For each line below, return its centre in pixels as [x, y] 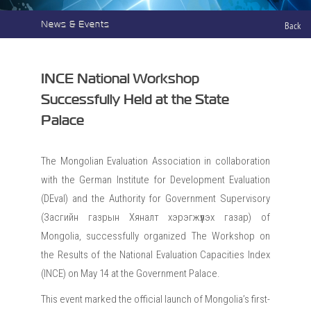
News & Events [75, 24]
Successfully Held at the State [135, 100]
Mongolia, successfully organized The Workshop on [155, 236]
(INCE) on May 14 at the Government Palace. [131, 274]
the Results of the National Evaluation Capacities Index [155, 255]
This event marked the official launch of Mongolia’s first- [155, 299]
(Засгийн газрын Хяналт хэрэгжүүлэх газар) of [155, 217]
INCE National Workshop [120, 79]
